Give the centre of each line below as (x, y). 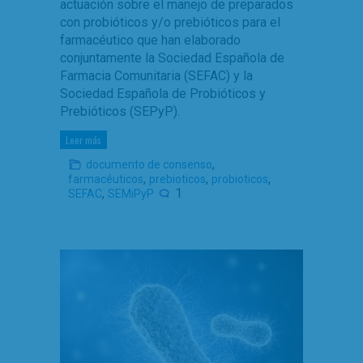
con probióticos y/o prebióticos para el (170, 22)
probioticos (240, 179)
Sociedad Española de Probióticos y (163, 94)
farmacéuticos (106, 179)
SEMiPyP (131, 194)
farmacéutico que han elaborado (150, 40)
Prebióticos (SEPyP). (120, 111)
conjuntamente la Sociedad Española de (172, 58)
